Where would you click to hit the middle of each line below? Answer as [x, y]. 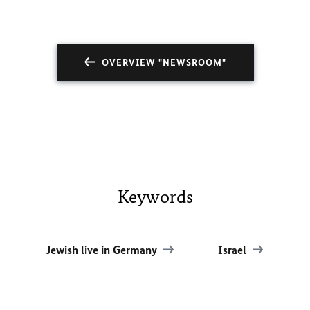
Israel [234, 250]
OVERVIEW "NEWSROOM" [164, 63]
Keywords [155, 197]
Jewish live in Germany [103, 250]
